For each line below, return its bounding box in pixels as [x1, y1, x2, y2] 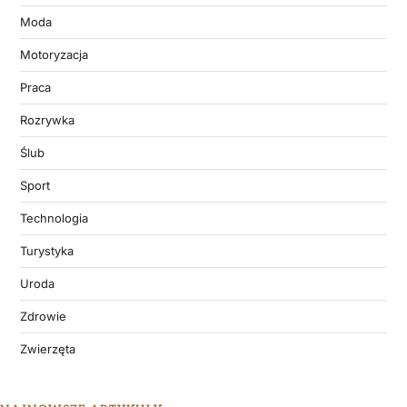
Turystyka [19, 243, 74, 258]
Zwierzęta [19, 341, 75, 356]
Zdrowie [19, 308, 66, 323]
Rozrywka [19, 112, 74, 127]
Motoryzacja [19, 46, 88, 62]
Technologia [19, 210, 88, 225]
